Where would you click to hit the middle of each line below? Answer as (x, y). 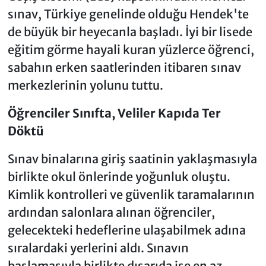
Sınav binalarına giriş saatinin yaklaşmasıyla (132, 159)
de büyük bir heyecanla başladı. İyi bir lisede (130, 31)
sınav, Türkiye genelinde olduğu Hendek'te (128, 14)
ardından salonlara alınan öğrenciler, (111, 212)
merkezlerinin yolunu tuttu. (85, 85)
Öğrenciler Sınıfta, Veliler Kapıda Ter (114, 113)
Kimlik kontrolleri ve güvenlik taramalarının (131, 194)
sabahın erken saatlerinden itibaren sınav (124, 67)
